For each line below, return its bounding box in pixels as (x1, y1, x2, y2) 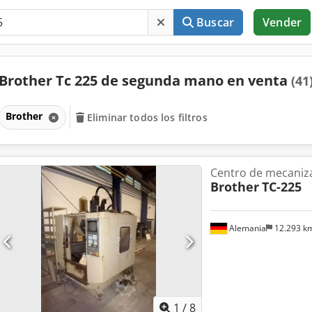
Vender (263, 15, 302, 30)
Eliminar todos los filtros (87, 110, 208, 124)
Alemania (226, 221, 266, 234)
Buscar (196, 15, 235, 30)
